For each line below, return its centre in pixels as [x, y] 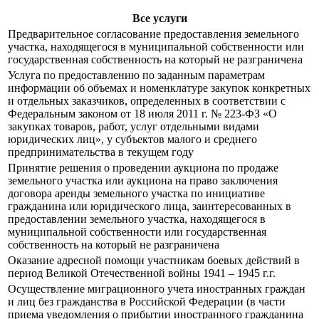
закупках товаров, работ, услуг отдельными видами [134, 127]
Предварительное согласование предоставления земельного [153, 34]
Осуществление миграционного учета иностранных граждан [157, 289]
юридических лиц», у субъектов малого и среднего [132, 140]
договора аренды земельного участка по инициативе [136, 194]
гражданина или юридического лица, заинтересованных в [150, 206]
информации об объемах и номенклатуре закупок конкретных [159, 88]
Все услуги [159, 19]
